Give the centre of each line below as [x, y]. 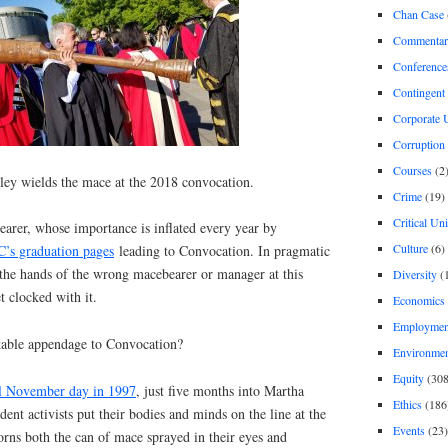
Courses [412, 169]
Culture [410, 247]
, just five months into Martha [220, 390]
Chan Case [418, 13]
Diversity [414, 273]
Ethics [407, 403]
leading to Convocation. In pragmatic [222, 251]
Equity [408, 377]
